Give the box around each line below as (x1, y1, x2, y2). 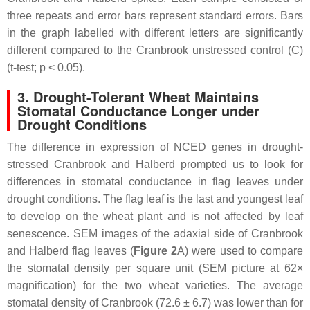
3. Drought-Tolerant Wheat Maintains (17, 86, 259, 107)
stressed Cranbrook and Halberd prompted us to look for (7, 158, 303, 170)
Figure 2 (133, 244, 178, 257)
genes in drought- (206, 140, 303, 153)
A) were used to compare (177, 244, 304, 257)
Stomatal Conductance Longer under (17, 100, 259, 120)
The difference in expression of (7, 140, 174, 153)
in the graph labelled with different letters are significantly (7, 26, 303, 39)
